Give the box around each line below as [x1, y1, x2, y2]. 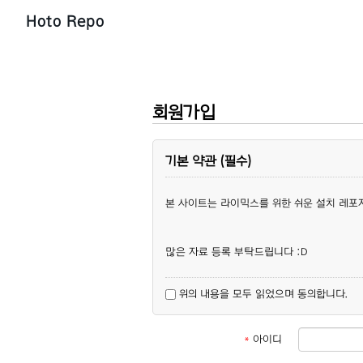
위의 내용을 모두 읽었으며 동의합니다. [176, 288, 348, 300]
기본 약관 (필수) [165, 153, 252, 168]
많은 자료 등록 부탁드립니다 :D [165, 246, 307, 258]
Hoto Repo [26, 12, 105, 30]
